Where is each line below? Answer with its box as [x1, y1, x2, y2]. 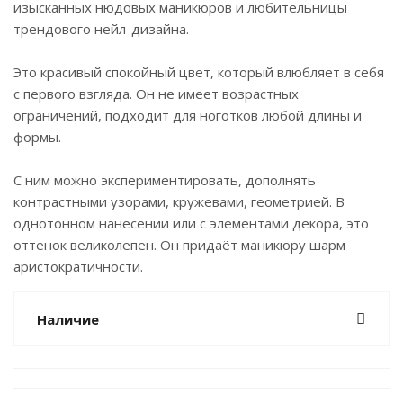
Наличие [37, 310, 99, 328]
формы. [13, 128, 61, 146]
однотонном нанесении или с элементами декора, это [13, 214, 369, 232]
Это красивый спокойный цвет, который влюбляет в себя [13, 63, 384, 81]
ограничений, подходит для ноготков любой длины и [13, 106, 362, 124]
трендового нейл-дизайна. [13, 20, 189, 38]
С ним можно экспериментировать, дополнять [13, 171, 316, 189]
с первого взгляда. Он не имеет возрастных [13, 85, 299, 103]
